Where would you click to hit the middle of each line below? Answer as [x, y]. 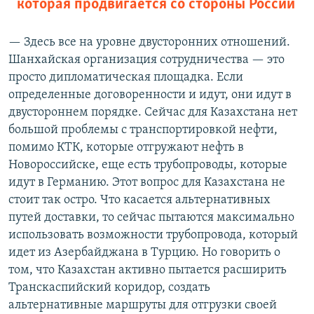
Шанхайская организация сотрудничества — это [146, 60]
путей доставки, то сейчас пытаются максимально [151, 218]
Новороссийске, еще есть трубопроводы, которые [148, 165]
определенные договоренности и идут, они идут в [150, 95]
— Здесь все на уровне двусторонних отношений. [149, 43]
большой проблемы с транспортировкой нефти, [143, 130]
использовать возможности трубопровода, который [153, 235]
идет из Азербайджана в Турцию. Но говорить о [144, 253]
